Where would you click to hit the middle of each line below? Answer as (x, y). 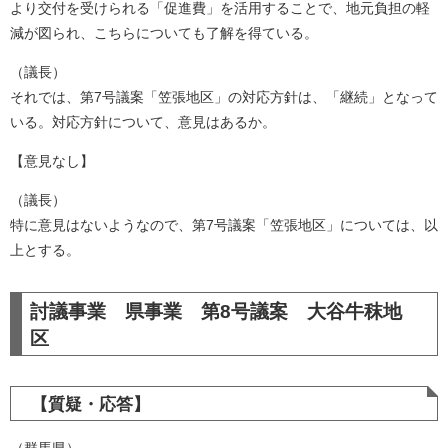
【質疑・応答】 (90, 404)
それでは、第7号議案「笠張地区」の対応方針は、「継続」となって (224, 97)
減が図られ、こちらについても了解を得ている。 (164, 33)
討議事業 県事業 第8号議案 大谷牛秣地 (216, 311)
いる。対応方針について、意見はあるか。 (143, 122)
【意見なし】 (52, 161)
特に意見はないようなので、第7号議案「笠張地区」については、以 (224, 225)
